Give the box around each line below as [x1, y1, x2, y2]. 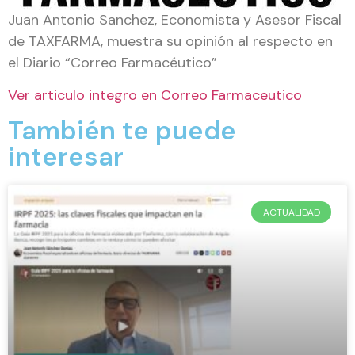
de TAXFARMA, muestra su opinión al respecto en [8, 31, 333, 51]
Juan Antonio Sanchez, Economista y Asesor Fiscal [8, 10, 342, 29]
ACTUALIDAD [262, 205, 320, 219]
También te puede [8, 113, 236, 148]
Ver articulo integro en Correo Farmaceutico [8, 85, 302, 105]
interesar [8, 139, 124, 174]
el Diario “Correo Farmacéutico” [8, 52, 217, 72]
